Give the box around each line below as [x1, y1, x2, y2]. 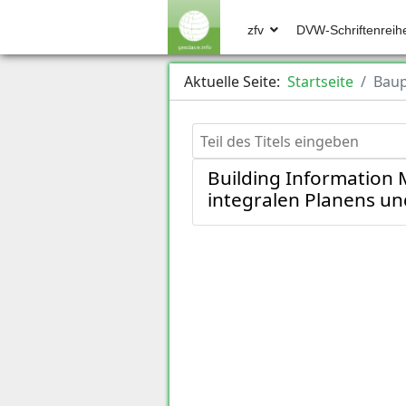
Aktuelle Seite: [184, 72, 287, 92]
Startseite [287, 72, 353, 92]
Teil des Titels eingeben [191, 123, 350, 143]
